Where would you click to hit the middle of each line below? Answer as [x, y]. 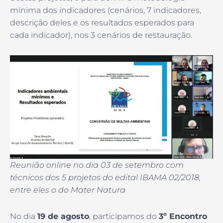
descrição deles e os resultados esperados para [102, 22]
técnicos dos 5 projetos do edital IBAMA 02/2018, [105, 178]
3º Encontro [183, 217]
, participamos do [124, 217]
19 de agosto [63, 217]
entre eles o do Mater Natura [68, 190]
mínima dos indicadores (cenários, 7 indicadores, [106, 10]
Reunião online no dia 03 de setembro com [97, 165]
